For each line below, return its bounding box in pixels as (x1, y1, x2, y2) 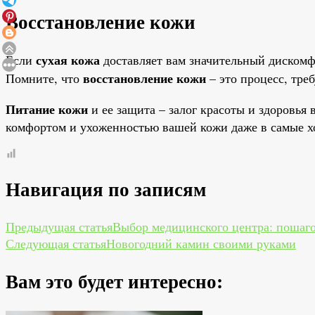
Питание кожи (6, 100, 88, 119)
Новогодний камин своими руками (106, 235, 296, 252)
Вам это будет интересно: (6, 267, 223, 295)
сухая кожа (36, 51, 100, 70)
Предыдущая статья (6, 218, 112, 236)
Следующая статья (6, 235, 106, 252)
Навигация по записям (6, 174, 206, 202)
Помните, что (6, 70, 83, 87)
